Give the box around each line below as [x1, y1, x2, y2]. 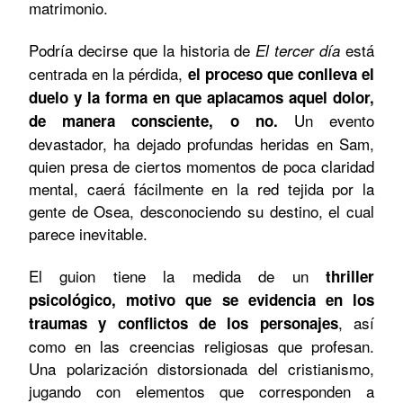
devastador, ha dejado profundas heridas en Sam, [29, 131, 374, 155]
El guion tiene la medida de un [29, 264, 309, 287]
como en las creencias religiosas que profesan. [29, 334, 374, 357]
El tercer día [255, 39, 341, 61]
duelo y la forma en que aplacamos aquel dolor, [29, 85, 374, 108]
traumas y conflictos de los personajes [29, 311, 338, 334]
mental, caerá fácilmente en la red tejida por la [29, 176, 374, 200]
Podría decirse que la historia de [29, 38, 256, 61]
